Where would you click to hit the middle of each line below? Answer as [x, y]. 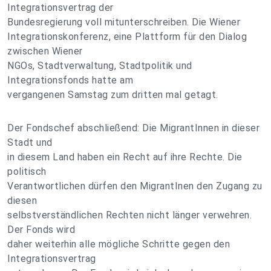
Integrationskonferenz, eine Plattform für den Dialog [127, 37]
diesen [22, 201]
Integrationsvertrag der [60, 8]
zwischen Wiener [45, 51]
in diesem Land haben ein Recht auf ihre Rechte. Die [125, 157]
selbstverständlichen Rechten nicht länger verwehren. [129, 215]
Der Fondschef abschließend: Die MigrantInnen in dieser [133, 128]
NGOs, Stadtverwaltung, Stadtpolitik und [100, 66]
